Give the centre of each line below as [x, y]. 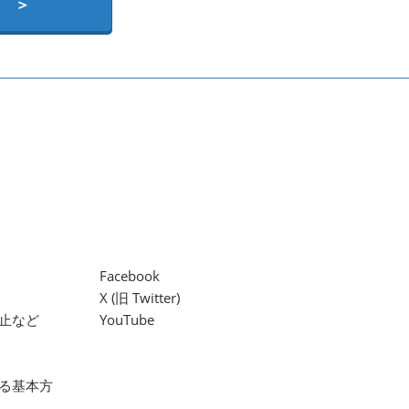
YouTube [127, 320]
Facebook [130, 276]
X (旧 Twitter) [140, 298]
